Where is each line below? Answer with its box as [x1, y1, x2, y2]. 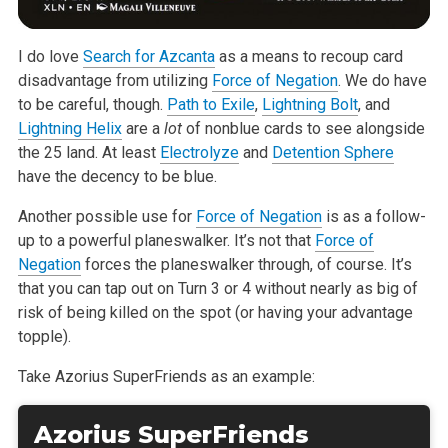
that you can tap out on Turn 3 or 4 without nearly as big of [17, 279, 418, 299]
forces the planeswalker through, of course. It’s [80, 255, 412, 275]
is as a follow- [321, 207, 426, 227]
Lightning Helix [17, 119, 122, 139]
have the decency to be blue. [17, 167, 217, 187]
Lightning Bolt [261, 95, 358, 115]
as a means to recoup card [214, 47, 403, 67]
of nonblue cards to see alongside [185, 119, 425, 139]
